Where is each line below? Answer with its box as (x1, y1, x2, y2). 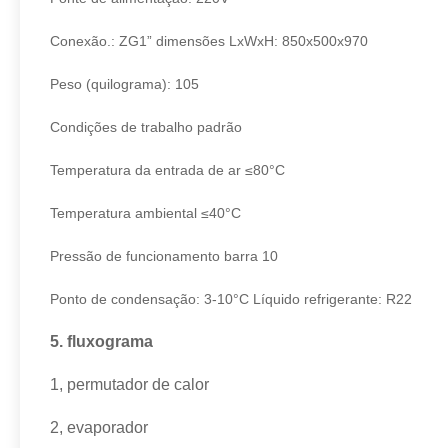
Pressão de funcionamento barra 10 (50, 248, 278, 264)
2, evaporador (50, 419, 148, 436)
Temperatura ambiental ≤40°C (50, 205, 241, 221)
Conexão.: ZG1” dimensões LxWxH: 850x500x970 (50, 33, 368, 49)
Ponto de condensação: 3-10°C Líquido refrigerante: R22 (50, 291, 412, 307)
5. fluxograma (50, 333, 153, 350)
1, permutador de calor (50, 376, 209, 393)
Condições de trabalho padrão (50, 119, 242, 135)
